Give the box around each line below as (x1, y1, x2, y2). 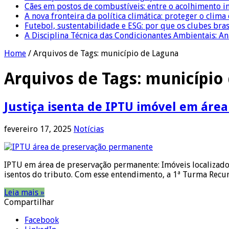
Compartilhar (4, 197, 54, 207)
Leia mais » (4, 187, 44, 197)
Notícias (74, 124, 104, 134)
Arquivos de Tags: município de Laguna (33, 48, 178, 58)
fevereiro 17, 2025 (4, 124, 72, 134)
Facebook (25, 215, 59, 225)
